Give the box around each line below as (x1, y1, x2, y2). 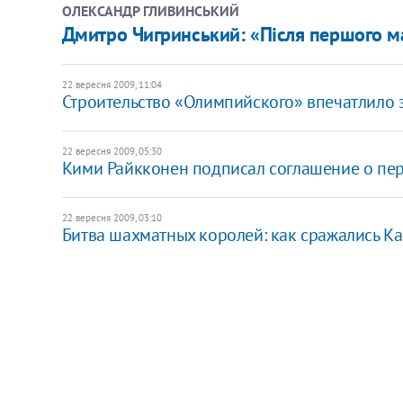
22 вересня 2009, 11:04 (61, 77, 162, 91)
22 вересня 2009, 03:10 (61, 210, 162, 224)
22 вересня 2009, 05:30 (61, 144, 162, 157)
